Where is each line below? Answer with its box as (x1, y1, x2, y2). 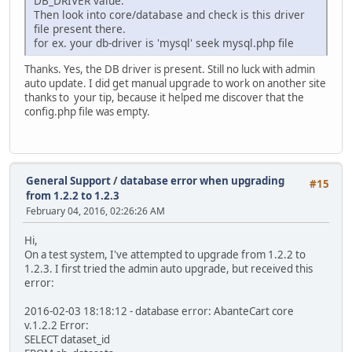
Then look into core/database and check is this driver (34, 6, 305, 22)
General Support (26, 174, 111, 189)
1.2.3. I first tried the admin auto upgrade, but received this (24, 262, 313, 277)
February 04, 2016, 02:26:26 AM (26, 204, 165, 218)
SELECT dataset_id (24, 332, 110, 347)
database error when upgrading (120, 174, 284, 189)
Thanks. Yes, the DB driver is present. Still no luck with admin (24, 61, 315, 76)
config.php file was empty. (24, 104, 150, 119)
